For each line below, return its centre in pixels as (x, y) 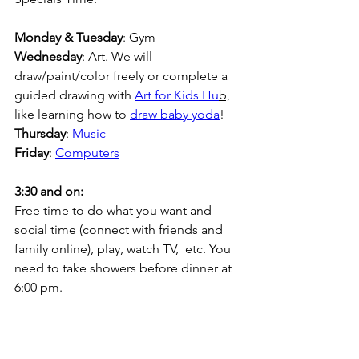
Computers (87, 153)
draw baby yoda (175, 115)
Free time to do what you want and (115, 211)
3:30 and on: (49, 192)
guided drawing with (75, 95)
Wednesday (48, 57)
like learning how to (72, 115)
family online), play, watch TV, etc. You (124, 249)
